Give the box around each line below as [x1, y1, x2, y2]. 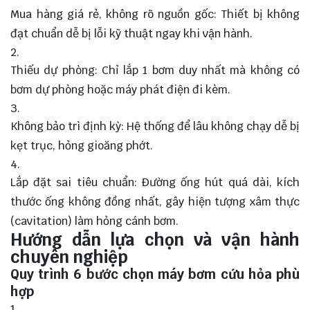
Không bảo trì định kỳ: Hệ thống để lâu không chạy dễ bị [10, 118, 300, 134]
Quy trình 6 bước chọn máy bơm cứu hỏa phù [10, 265, 300, 282]
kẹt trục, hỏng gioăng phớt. [10, 138, 153, 153]
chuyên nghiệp [10, 246, 128, 268]
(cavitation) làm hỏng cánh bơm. [10, 213, 179, 228]
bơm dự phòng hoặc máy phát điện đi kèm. [10, 82, 230, 97]
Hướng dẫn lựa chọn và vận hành [10, 228, 300, 250]
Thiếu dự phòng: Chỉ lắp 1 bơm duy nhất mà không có [10, 62, 300, 77]
